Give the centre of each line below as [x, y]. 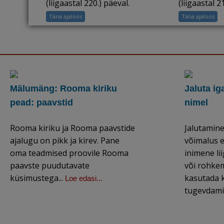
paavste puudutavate [50, 165]
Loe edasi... [84, 178]
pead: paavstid [41, 102]
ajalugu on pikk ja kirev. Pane [65, 140]
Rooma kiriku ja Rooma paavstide [72, 128]
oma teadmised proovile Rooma [69, 153]
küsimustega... [37, 178]
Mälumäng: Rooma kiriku [63, 88]
